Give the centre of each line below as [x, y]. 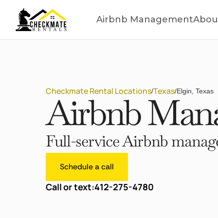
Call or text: [70, 187]
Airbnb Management [145, 20]
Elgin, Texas [195, 91]
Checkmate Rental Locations [99, 91]
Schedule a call [87, 167]
